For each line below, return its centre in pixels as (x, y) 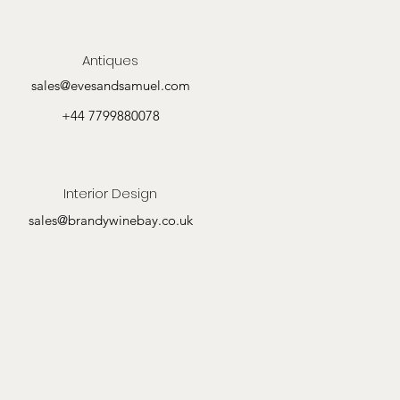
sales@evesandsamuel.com (111, 85)
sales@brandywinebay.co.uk (110, 220)
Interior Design (111, 193)
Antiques (111, 60)
